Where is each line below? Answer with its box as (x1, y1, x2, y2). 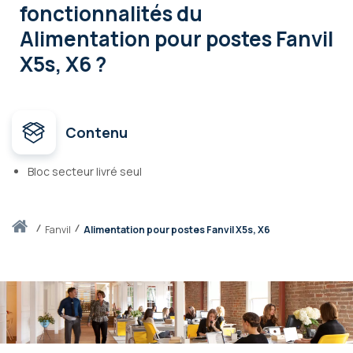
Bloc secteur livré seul (28, 164, 142, 180)
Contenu (65, 123, 128, 143)
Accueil (27, 222, 58, 236)
